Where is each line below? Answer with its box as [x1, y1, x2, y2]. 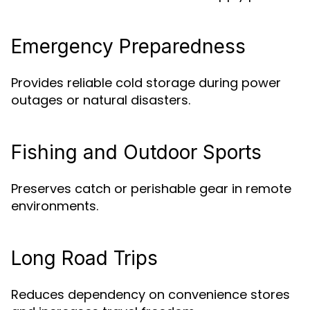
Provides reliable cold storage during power [11, 74, 281, 91]
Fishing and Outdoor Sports [11, 140, 262, 164]
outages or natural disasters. [11, 91, 190, 109]
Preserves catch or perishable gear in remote [11, 180, 291, 197]
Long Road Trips [11, 246, 158, 270]
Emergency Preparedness [11, 35, 246, 58]
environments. [11, 197, 98, 215]
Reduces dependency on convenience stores [11, 286, 290, 303]
